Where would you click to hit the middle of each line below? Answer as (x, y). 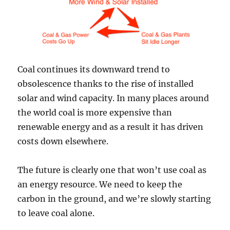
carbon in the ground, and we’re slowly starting (114, 199)
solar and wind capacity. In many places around (113, 98)
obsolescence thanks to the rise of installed (106, 84)
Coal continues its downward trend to (94, 70)
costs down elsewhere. (63, 141)
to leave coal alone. (56, 213)
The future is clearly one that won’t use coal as (112, 170)
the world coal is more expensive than (95, 113)
